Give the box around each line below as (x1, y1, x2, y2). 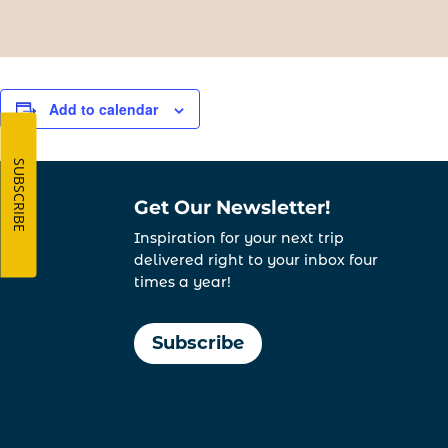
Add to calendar (49, 98, 158, 119)
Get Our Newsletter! (134, 195, 331, 219)
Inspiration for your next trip (134, 228, 345, 247)
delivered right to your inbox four (134, 250, 379, 269)
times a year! (134, 272, 232, 291)
